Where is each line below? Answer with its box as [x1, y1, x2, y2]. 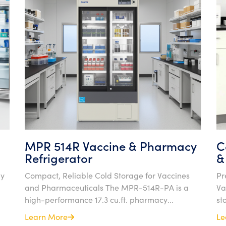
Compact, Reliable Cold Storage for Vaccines [25, 169, 190, 181]
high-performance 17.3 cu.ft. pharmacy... [25, 194, 174, 205]
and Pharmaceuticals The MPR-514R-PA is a [25, 182, 189, 193]
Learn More [25, 211, 68, 222]
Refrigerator [25, 149, 92, 166]
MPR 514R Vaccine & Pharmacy [25, 137, 197, 154]
